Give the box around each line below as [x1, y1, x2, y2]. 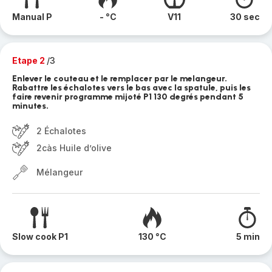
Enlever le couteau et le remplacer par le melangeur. [12, 73, 227, 84]
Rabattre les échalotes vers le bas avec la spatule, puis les [12, 83, 251, 93]
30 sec [229, 12, 260, 22]
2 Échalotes [36, 126, 86, 136]
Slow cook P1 [12, 231, 68, 242]
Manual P [12, 12, 52, 22]
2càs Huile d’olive [36, 143, 112, 153]
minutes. [12, 101, 49, 111]
